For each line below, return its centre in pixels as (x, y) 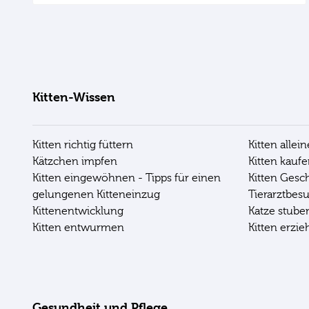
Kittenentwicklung (78, 211)
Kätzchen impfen (75, 161)
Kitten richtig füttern (83, 144)
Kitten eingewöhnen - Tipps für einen (127, 178)
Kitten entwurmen (78, 227)
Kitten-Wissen (74, 97)
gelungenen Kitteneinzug (96, 194)
